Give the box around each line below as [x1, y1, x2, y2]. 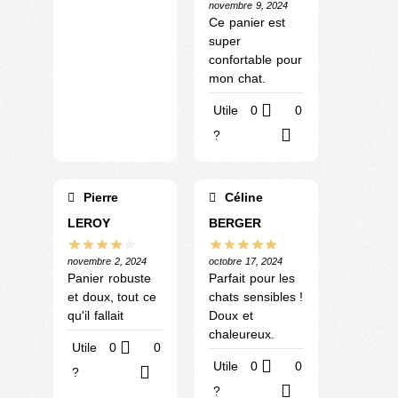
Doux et [209, 308, 253, 323]
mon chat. [209, 70, 266, 85]
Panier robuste [68, 271, 151, 286]
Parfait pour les [209, 271, 295, 286]
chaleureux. [209, 327, 275, 342]
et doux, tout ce [68, 290, 156, 305]
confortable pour [209, 52, 302, 67]
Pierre [79, 189, 118, 204]
